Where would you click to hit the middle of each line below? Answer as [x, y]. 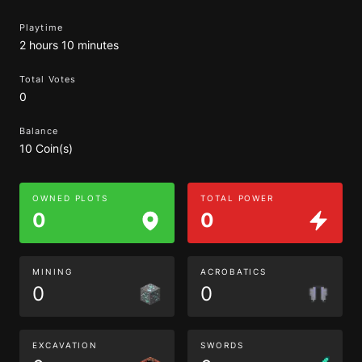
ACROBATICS [234, 271]
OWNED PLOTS [71, 198]
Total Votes [48, 79]
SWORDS [222, 345]
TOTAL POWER [238, 198]
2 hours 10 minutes [69, 45]
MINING [53, 271]
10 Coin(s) [46, 148]
